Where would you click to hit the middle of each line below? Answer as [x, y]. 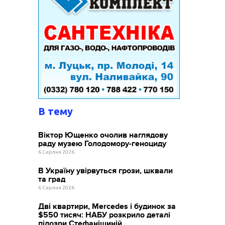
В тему [56, 111]
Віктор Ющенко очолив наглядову [103, 135]
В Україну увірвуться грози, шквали [106, 171]
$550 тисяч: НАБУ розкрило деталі [104, 215]
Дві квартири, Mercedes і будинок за [107, 206]
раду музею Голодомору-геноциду [102, 143]
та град [52, 179]
